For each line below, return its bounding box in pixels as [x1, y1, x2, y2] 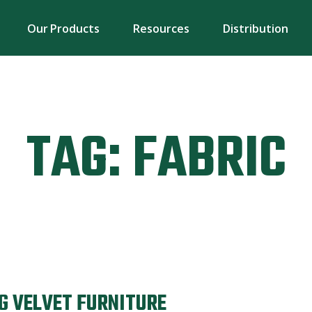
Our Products [26, 21, 100, 36]
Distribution [222, 21, 288, 36]
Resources [133, 21, 189, 36]
